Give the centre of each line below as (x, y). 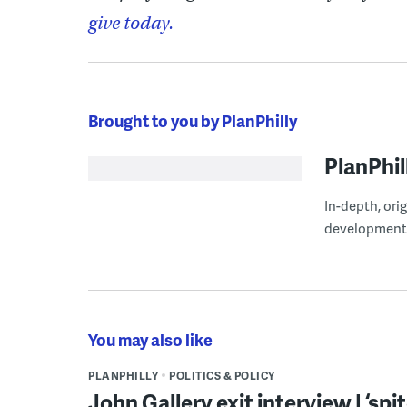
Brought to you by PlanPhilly (193, 120)
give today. (131, 23)
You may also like (150, 339)
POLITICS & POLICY (222, 375)
